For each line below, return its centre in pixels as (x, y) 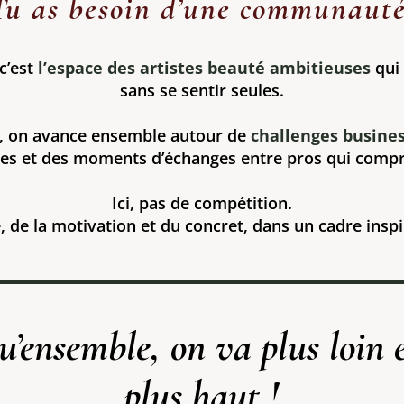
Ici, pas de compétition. (202, 202)
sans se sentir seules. (202, 90)
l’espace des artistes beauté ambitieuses (204, 67)
